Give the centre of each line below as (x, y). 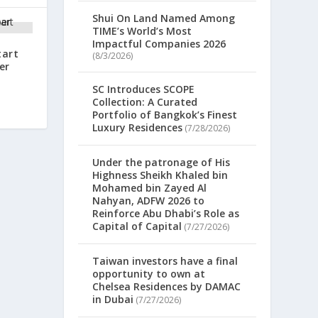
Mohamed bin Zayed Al (150, 188)
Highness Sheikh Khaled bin (160, 175)
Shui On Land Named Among (164, 18)
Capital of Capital (137, 226)
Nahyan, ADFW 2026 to (149, 201)
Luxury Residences (138, 128)
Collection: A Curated (145, 102)
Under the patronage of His (161, 163)
